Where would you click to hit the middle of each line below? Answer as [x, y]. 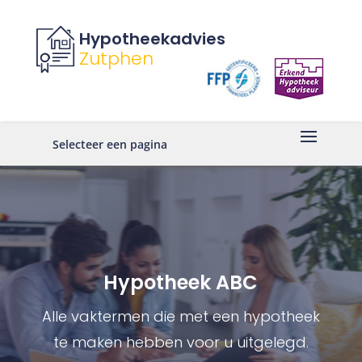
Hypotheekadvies [152, 39]
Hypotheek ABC [181, 282]
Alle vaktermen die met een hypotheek [181, 316]
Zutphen [116, 59]
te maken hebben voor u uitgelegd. [181, 342]
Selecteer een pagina [109, 145]
